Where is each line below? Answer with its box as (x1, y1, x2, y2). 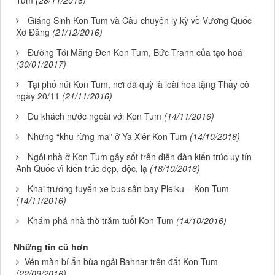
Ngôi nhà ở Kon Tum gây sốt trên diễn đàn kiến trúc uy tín (28, 150, 252, 163)
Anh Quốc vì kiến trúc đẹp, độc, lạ (16, 162, 147, 175)
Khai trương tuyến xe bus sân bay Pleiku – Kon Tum (28, 182, 229, 195)
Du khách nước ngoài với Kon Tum (28, 110, 161, 123)
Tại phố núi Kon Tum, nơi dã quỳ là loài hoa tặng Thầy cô (28, 78, 249, 91)
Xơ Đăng (16, 26, 50, 39)
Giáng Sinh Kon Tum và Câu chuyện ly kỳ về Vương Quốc (28, 14, 252, 27)
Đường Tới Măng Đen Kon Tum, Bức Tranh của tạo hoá (28, 46, 242, 59)
